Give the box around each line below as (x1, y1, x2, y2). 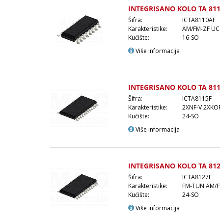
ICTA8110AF (182, 15, 216, 24)
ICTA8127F (182, 172, 212, 181)
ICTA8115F (182, 94, 212, 103)
